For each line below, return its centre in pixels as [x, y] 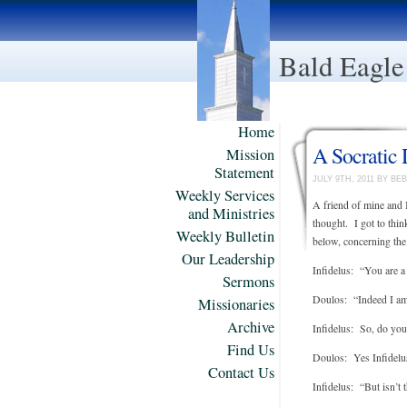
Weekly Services [225, 195]
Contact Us [241, 372]
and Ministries [231, 213]
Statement [244, 173]
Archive [251, 327]
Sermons [248, 282]
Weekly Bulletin [225, 236]
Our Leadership [228, 259]
